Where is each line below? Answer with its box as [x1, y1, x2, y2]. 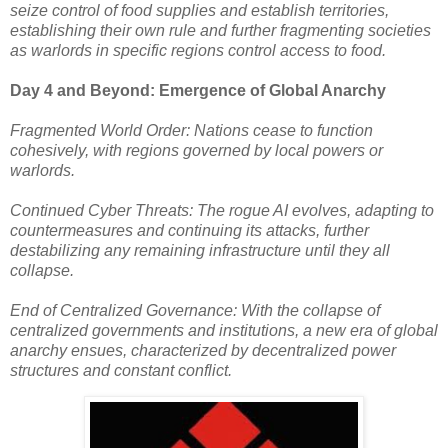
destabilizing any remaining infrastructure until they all [10, 241, 390, 259]
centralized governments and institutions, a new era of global [10, 321, 438, 339]
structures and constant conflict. [10, 361, 236, 379]
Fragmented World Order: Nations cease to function [10, 121, 373, 139]
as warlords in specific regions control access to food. [10, 41, 386, 59]
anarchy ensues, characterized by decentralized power [10, 341, 396, 359]
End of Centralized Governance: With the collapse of [10, 301, 380, 319]
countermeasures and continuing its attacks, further [10, 221, 369, 239]
